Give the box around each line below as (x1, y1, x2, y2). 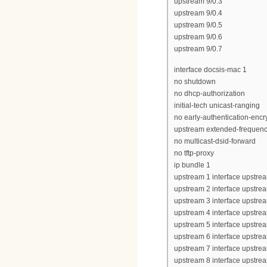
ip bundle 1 (174, 161, 210, 169)
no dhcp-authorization (174, 89, 245, 98)
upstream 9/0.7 (174, 45, 222, 54)
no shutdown (174, 77, 216, 86)
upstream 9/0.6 (174, 33, 222, 42)
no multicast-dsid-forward (174, 137, 256, 145)
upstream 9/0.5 (174, 21, 222, 30)
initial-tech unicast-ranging (174, 101, 260, 110)
